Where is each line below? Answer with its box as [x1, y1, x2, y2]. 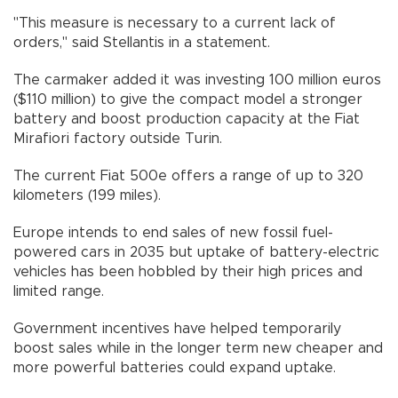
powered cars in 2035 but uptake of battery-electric [13, 245, 379, 260]
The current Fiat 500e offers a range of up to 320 [13, 169, 363, 184]
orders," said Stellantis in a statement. [13, 36, 270, 51]
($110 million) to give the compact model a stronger [13, 92, 362, 107]
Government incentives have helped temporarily [13, 322, 341, 337]
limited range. [13, 284, 104, 299]
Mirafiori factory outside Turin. [13, 131, 222, 147]
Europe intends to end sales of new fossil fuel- [13, 226, 333, 241]
